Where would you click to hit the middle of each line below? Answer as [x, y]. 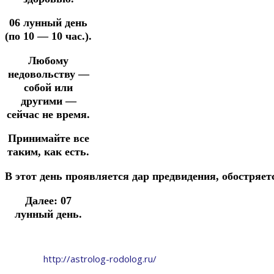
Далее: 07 [48, 200]
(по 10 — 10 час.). [48, 36]
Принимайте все [48, 139]
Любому [48, 60]
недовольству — [48, 74]
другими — [48, 101]
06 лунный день [48, 23]
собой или [48, 87]
